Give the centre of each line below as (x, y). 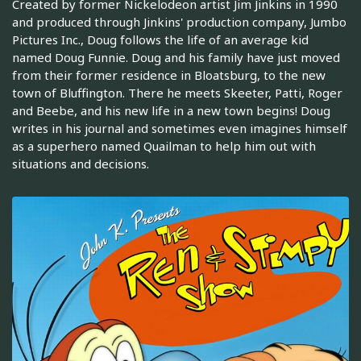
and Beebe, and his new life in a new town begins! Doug (171, 111)
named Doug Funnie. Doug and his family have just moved (176, 58)
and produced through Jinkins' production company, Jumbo (179, 22)
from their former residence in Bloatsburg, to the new (169, 75)
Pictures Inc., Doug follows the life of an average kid (160, 40)
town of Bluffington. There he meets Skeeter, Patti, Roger (177, 93)
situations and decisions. (81, 164)
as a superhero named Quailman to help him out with (164, 146)
